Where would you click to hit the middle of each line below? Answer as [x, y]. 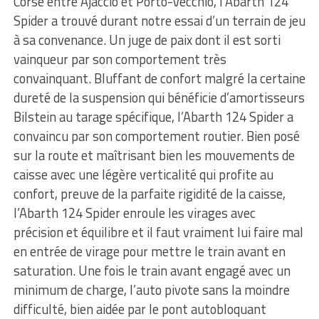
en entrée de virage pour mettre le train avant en [149, 251]
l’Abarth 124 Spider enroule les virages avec [134, 213]
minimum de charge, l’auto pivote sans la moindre [151, 289]
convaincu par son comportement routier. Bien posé [156, 136]
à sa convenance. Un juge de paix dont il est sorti [147, 40]
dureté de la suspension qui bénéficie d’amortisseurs [159, 97]
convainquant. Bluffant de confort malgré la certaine [159, 78]
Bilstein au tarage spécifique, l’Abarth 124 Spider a [153, 116]
